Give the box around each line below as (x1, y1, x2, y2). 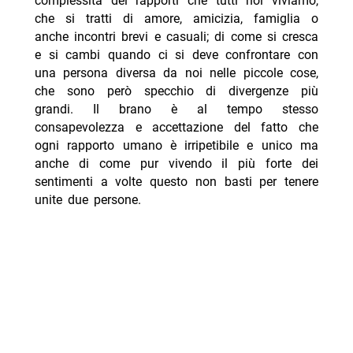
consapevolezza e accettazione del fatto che (34, 120, 319, 136)
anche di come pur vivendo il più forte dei (34, 156, 319, 172)
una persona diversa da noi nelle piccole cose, (34, 65, 319, 81)
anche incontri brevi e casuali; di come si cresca (34, 29, 319, 45)
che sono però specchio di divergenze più (34, 84, 319, 99)
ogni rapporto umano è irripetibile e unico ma (34, 138, 319, 154)
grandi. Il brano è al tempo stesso (34, 102, 319, 117)
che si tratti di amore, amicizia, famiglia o (34, 11, 319, 27)
